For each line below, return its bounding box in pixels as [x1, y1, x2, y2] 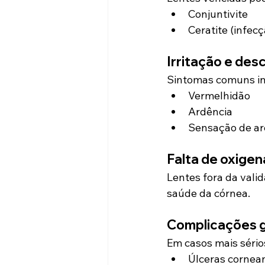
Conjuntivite [188, 7, 248, 21]
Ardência [188, 104, 232, 118]
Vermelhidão [188, 88, 250, 102]
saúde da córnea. [167, 186, 250, 200]
